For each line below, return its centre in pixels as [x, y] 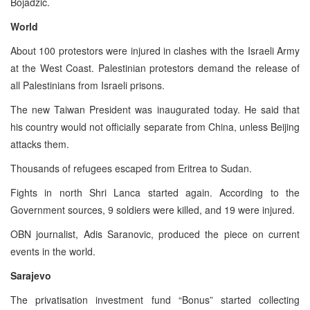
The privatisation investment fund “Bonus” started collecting [155, 299]
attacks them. [40, 144]
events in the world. [53, 251]
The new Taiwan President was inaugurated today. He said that [155, 109]
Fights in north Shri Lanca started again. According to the [155, 192]
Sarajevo [31, 275]
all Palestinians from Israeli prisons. [88, 85]
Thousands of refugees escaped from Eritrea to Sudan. [131, 168]
